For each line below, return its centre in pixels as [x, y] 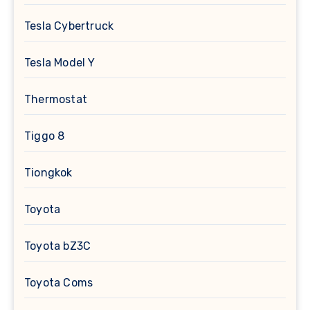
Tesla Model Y [60, 63]
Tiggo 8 [45, 136]
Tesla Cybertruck [69, 26]
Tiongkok [48, 173]
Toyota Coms [59, 283]
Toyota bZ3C [58, 246]
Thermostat [56, 100]
